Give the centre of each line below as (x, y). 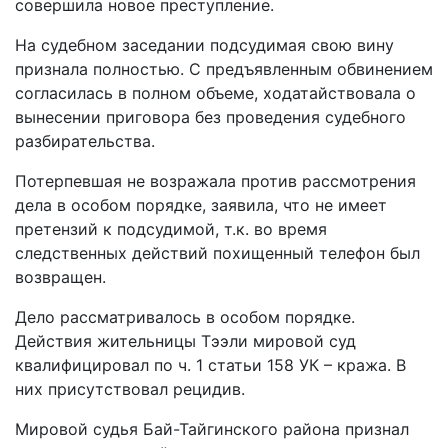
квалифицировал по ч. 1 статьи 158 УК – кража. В (210, 364)
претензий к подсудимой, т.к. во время (171, 228)
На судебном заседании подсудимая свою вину (204, 44)
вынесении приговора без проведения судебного (210, 116)
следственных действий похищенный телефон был (217, 252)
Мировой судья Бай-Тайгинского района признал (212, 428)
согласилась (64, 92)
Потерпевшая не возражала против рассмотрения (215, 180)
